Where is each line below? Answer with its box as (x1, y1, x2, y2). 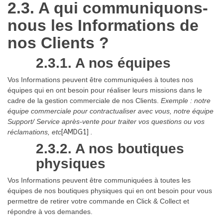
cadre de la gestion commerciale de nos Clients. (7, 96, 161, 105)
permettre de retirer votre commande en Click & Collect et (7, 197, 189, 205)
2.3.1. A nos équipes (35, 55, 171, 71)
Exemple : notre (161, 96, 211, 105)
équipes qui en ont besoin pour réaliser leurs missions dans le (7, 86, 202, 94)
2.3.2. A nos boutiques (35, 140, 184, 156)
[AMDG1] (61, 127, 89, 136)
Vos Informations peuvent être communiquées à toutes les (7, 176, 191, 184)
